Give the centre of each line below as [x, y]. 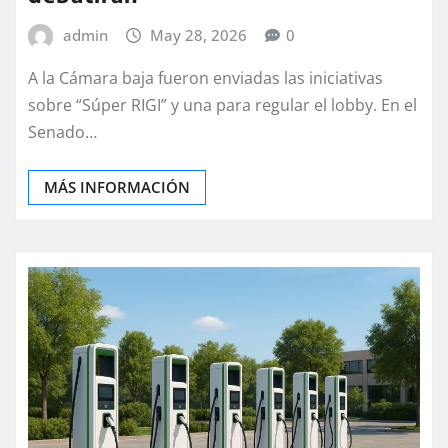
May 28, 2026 [199, 34]
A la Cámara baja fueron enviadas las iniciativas [205, 78]
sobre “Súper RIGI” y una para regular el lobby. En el [222, 105]
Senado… [62, 132]
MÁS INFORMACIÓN [117, 187]
